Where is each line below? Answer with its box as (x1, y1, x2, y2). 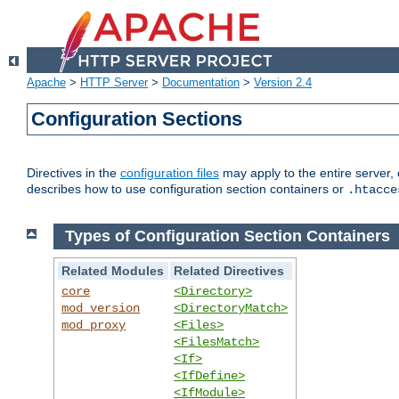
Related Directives (174, 263, 285, 278)
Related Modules (61, 263, 165, 278)
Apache (27, 76, 66, 90)
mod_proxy (61, 317, 126, 332)
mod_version (61, 300, 141, 315)
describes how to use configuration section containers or (27, 182, 347, 197)
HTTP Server (80, 76, 148, 90)
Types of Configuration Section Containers (64, 227, 390, 246)
